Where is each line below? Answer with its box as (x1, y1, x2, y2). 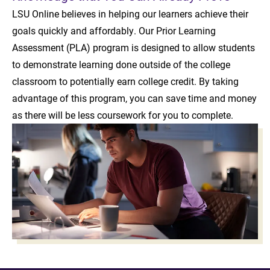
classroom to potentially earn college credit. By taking (12, 74, 239, 87)
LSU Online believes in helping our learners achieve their (12, 7, 248, 20)
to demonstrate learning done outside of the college (12, 57, 230, 71)
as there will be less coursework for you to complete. (12, 108, 233, 121)
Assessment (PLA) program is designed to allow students (12, 40, 255, 54)
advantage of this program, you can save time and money (12, 91, 257, 104)
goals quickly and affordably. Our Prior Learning (12, 24, 216, 37)
